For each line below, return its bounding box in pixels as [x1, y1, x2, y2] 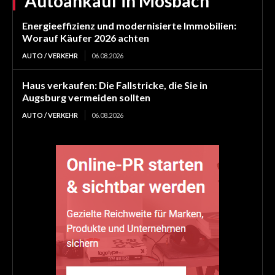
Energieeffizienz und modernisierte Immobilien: [22, 20, 236, 32]
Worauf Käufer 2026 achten [22, 32, 149, 44]
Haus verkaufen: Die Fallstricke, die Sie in [22, 79, 207, 91]
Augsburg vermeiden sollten [22, 91, 150, 104]
